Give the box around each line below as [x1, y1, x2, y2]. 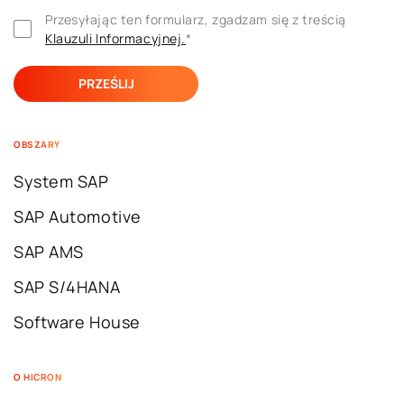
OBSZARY [14, 138, 60, 151]
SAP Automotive [14, 206, 142, 227]
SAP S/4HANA [14, 276, 121, 298]
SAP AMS [14, 241, 84, 262]
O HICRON [14, 371, 62, 383]
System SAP [14, 170, 109, 192]
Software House [14, 311, 141, 333]
